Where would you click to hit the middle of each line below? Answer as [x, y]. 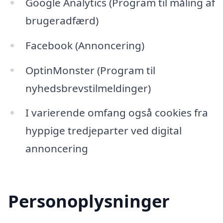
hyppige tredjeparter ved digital [103, 131]
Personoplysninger [89, 201]
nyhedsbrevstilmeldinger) [88, 88]
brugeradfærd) [62, 20]
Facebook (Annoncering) [85, 45]
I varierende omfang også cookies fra [116, 113]
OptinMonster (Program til [90, 70]
